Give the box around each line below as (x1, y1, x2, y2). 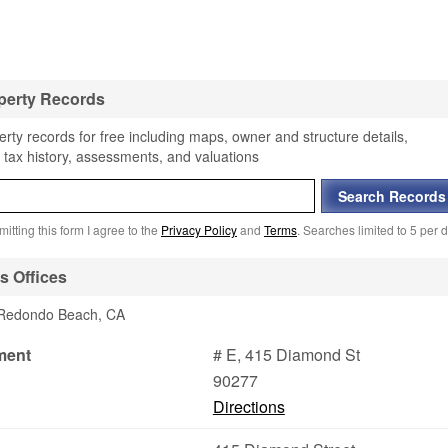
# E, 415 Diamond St (212, 343, 360, 366)
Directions (212, 395, 285, 418)
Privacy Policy (161, 221, 237, 238)
